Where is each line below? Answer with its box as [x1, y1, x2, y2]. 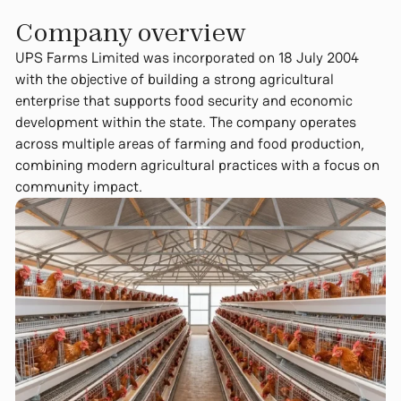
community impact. [14, 176, 142, 196]
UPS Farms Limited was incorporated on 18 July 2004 [14, 47, 359, 67]
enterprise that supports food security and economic [14, 90, 353, 110]
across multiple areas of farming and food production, [14, 133, 364, 153]
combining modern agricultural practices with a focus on [14, 155, 380, 175]
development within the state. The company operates [14, 112, 356, 132]
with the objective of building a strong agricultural [14, 69, 334, 89]
